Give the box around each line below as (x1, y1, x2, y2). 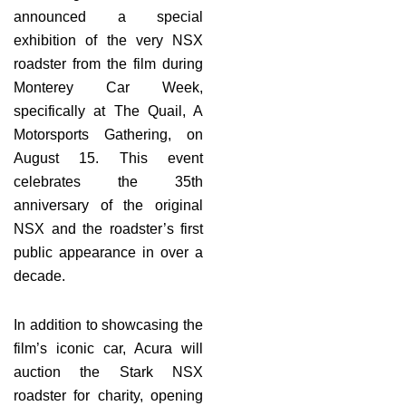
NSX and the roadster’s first (14, 220, 203, 237)
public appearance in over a (14, 244, 203, 260)
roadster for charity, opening (14, 387, 203, 403)
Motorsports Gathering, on (14, 126, 203, 142)
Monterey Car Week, (14, 79, 203, 95)
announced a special (14, 8, 203, 24)
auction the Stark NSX (14, 363, 203, 380)
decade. (14, 267, 65, 284)
